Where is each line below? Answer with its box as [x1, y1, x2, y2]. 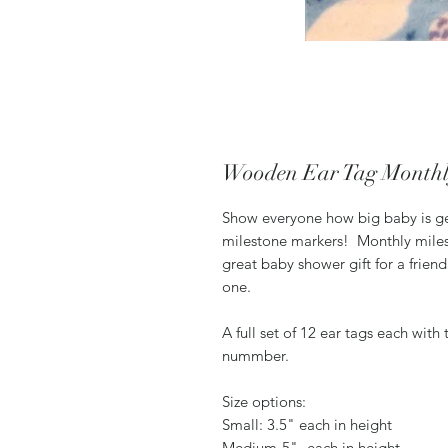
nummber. [222, 345, 293, 365]
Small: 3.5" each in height [222, 414, 392, 434]
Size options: [222, 391, 310, 411]
